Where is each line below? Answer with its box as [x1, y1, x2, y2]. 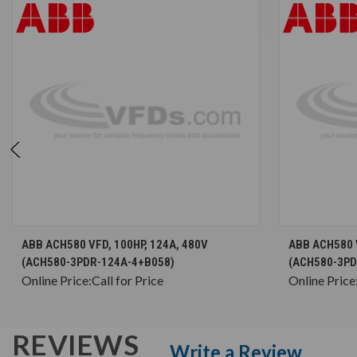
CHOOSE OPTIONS [104, 231, 183, 244]
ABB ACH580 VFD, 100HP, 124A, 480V [22, 237, 208, 252]
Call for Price [92, 272, 163, 288]
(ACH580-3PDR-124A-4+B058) [22, 254, 175, 269]
